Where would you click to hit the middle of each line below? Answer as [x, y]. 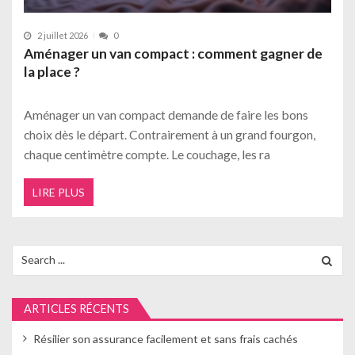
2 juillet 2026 [63, 36]
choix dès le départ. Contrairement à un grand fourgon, [170, 135]
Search [28, 250]
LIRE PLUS [59, 192]
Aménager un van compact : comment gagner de [173, 54]
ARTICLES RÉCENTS [76, 309]
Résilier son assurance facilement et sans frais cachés [165, 339]
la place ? [52, 72]
